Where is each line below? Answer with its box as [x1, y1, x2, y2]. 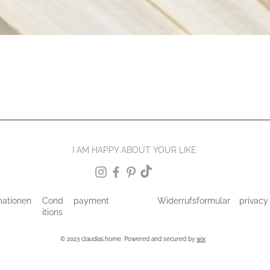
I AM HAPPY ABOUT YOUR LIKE [72, 145, 199, 155]
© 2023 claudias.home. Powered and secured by [60, 235, 196, 242]
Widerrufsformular [157, 195, 230, 206]
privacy [239, 195, 268, 206]
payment [74, 195, 109, 206]
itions [42, 207, 63, 217]
